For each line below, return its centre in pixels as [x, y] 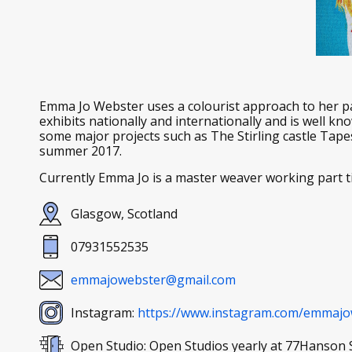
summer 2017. [81, 151]
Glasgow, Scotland [124, 214]
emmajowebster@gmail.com [153, 280]
